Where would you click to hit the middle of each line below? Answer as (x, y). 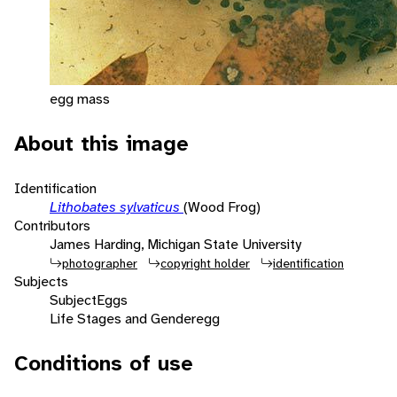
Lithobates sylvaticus (117, 206)
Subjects (41, 281)
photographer (100, 263)
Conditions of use (104, 363)
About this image (101, 143)
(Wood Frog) (222, 206)
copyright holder (205, 263)
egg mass (80, 98)
